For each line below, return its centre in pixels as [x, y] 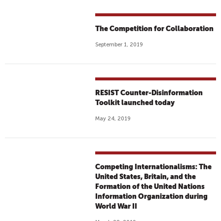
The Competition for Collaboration [155, 29]
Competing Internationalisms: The [154, 167]
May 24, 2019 [113, 119]
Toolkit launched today [135, 103]
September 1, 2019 [119, 45]
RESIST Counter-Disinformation [149, 93]
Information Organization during [152, 196]
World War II [116, 206]
